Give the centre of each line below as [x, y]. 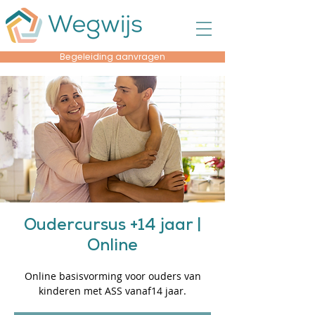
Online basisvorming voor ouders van [112, 276]
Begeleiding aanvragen [112, 57]
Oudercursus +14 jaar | [112, 227]
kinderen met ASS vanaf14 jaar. [112, 291]
